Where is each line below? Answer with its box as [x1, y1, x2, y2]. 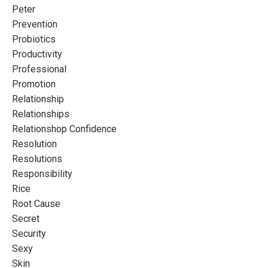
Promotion [12, 78, 56, 90]
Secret [12, 212, 39, 224]
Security [12, 227, 46, 239]
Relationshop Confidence [12, 123, 117, 135]
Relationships [12, 108, 69, 120]
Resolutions [12, 153, 62, 165]
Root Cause [12, 197, 60, 209]
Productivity [12, 48, 62, 60]
